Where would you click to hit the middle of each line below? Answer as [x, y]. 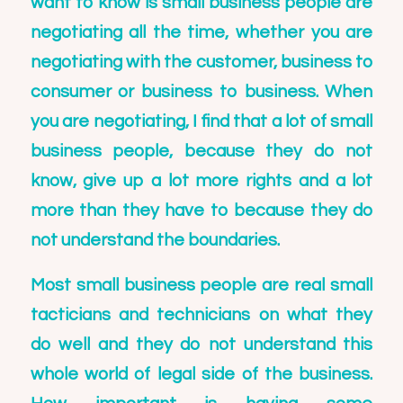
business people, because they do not [201, 152]
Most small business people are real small [201, 285]
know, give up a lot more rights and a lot [201, 181]
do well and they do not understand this [201, 344]
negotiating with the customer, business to [201, 63]
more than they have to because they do [201, 211]
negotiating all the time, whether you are [201, 33]
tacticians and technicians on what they [201, 314]
